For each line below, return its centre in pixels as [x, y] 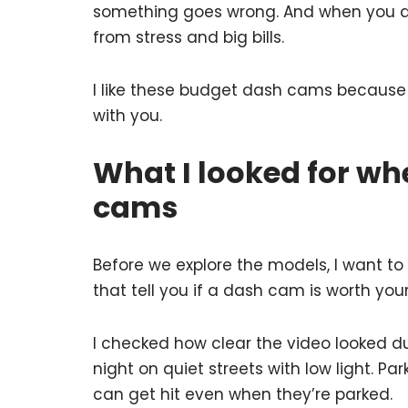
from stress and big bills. [189, 38]
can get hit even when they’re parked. [243, 395]
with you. [127, 116]
